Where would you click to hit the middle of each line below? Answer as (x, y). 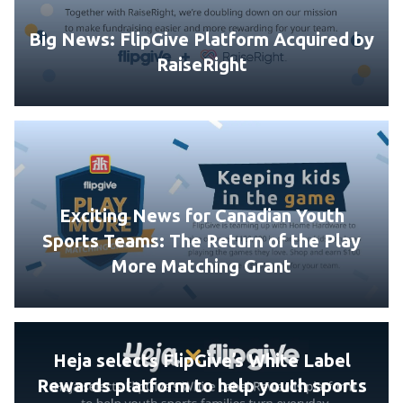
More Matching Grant (201, 266)
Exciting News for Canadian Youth (201, 216)
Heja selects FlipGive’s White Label (201, 361)
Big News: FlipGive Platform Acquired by (201, 40)
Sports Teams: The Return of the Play (201, 241)
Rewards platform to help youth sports (201, 386)
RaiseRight (201, 65)
